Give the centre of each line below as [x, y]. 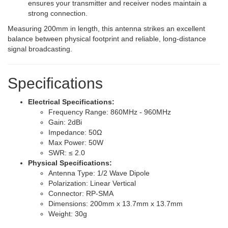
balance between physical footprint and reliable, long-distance [107, 39]
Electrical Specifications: [71, 102]
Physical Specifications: [70, 163]
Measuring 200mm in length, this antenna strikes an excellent [106, 28]
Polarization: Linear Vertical [92, 183]
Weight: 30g [68, 214]
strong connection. [58, 13]
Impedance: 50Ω [75, 132]
